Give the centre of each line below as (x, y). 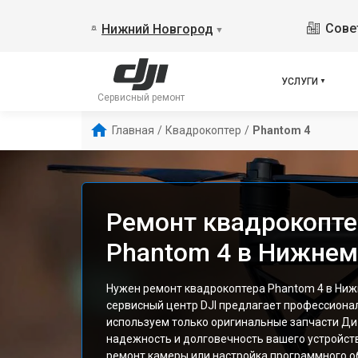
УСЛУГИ (300, 82)
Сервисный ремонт (141, 97)
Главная (133, 130)
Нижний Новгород (157, 29)
